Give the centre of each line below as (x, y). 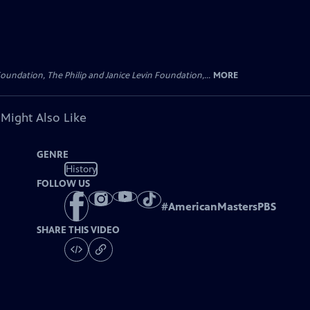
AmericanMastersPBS (222, 207)
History (81, 169)
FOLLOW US (64, 184)
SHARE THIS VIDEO (79, 230)
